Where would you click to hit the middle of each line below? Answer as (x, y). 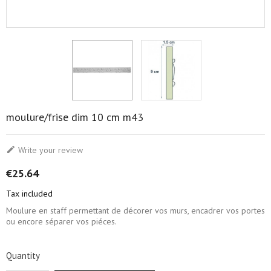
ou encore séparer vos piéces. (61, 222)
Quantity (23, 256)
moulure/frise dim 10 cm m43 (75, 117)
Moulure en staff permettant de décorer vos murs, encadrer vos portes (135, 211)
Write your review (49, 150)
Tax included (29, 194)
